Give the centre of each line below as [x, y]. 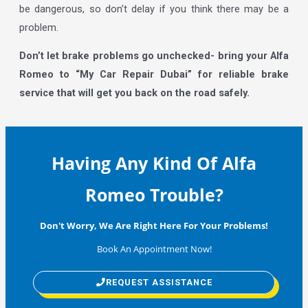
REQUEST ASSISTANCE [159, 282]
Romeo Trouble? [154, 194]
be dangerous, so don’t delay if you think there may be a [154, 9]
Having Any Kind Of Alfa [154, 163]
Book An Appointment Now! [154, 249]
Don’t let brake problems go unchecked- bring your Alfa [154, 56]
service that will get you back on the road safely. [134, 93]
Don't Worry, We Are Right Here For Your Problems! [154, 225]
